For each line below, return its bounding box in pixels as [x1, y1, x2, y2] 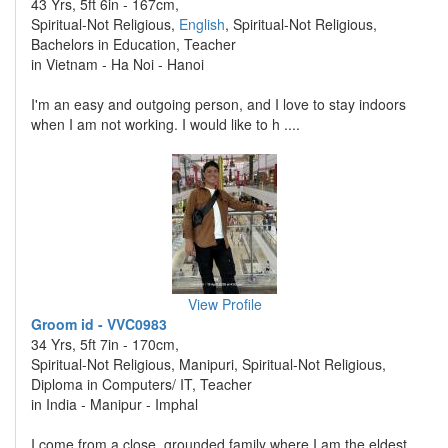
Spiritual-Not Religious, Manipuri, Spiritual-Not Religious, [31, 354, 386, 374]
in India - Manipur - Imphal [31, 394, 198, 414]
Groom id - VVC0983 [31, 314, 167, 334]
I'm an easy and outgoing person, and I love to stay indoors [31, 94, 406, 114]
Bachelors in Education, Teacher [31, 34, 236, 54]
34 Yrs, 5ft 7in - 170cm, [31, 334, 179, 354]
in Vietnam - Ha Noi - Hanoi [31, 54, 204, 74]
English [179, 14, 225, 34]
